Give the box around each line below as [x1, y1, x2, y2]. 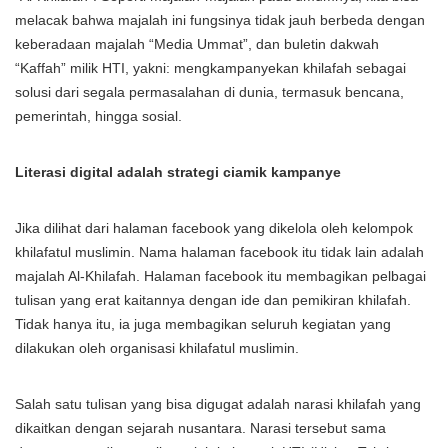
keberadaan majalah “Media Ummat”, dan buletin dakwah [15, 36, 379, 52]
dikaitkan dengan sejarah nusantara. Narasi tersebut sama [15, 420, 386, 436]
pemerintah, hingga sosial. [15, 108, 182, 124]
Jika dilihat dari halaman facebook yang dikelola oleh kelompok [15, 220, 413, 236]
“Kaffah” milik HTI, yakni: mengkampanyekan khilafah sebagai [15, 60, 406, 76]
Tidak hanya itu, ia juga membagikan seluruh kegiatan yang [15, 316, 391, 332]
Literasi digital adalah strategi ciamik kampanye [15, 164, 341, 180]
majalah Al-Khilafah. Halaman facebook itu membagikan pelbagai [15, 268, 426, 284]
